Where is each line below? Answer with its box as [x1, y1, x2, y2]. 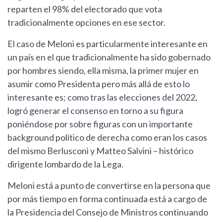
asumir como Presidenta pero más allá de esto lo [7, 78, 190, 90]
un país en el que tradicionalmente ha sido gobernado [7, 52, 211, 63]
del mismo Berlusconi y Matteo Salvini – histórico [7, 145, 193, 157]
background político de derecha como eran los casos [7, 132, 207, 143]
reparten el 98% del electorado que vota [7, 3, 162, 15]
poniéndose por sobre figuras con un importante [7, 118, 193, 130]
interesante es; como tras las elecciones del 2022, [7, 92, 197, 103]
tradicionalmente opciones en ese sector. [7, 17, 167, 28]
